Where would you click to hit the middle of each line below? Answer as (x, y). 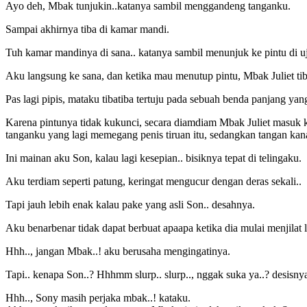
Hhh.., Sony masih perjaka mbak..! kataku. (98, 297)
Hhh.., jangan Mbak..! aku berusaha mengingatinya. (118, 251)
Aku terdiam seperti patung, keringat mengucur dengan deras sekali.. (153, 181)
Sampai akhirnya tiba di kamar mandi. (87, 29)
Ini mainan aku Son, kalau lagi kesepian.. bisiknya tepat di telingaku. (153, 158)
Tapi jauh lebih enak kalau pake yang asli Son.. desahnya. (130, 204)
